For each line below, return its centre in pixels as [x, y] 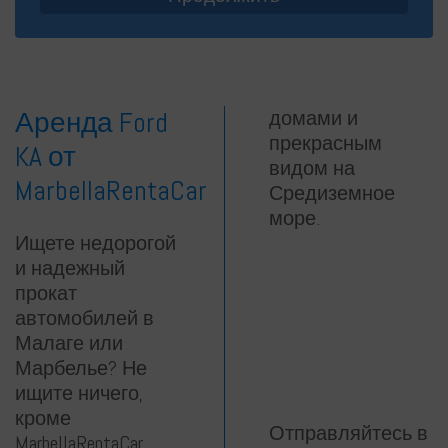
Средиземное [332, 193]
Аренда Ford [91, 123]
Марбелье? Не [81, 368]
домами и [313, 118]
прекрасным [325, 143]
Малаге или [69, 343]
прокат [46, 293]
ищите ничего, [79, 393]
